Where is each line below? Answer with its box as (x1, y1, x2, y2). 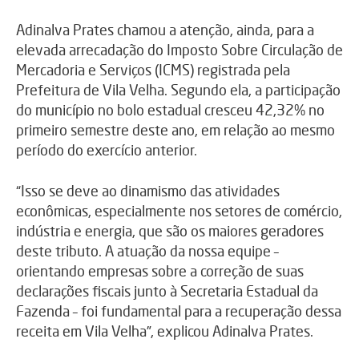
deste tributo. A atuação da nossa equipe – (16, 242, 279, 260)
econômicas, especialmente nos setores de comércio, (16, 202, 342, 220)
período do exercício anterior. (16, 141, 197, 159)
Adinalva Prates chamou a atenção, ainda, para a (16, 21, 314, 39)
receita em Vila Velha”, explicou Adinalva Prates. (16, 322, 313, 341)
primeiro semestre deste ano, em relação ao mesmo (16, 121, 335, 139)
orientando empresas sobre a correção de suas (16, 262, 304, 280)
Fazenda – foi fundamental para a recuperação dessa (16, 302, 341, 321)
